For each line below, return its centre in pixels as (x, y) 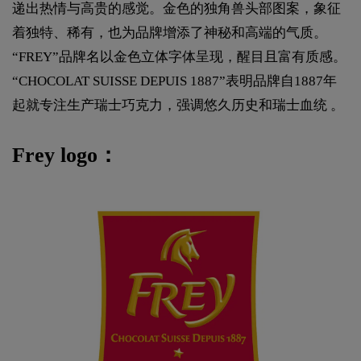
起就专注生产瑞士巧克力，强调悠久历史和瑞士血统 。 (178, 105)
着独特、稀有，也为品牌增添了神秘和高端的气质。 (170, 33)
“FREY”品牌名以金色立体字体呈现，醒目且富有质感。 (179, 57)
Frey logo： (65, 155)
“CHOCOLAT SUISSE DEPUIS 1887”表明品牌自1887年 (174, 81)
